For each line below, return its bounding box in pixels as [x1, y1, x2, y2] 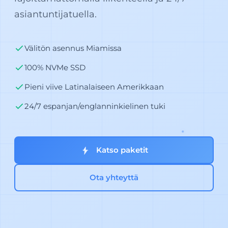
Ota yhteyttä [90, 172, 138, 182]
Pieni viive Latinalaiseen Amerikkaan [24, 81, 164, 92]
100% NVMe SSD [24, 62, 85, 72]
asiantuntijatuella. [14, 8, 97, 20]
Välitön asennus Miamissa [24, 43, 122, 53]
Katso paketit [94, 145, 148, 155]
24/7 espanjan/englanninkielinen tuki [24, 101, 165, 111]
